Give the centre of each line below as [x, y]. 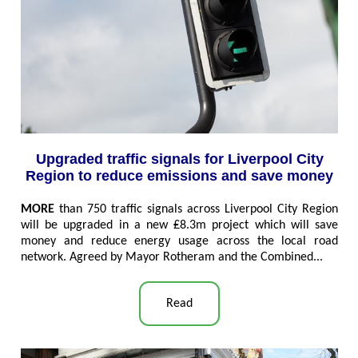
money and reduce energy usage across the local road [179, 242]
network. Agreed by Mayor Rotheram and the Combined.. [170, 258]
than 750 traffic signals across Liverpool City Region [196, 210]
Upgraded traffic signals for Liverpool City [179, 159]
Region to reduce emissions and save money [179, 175]
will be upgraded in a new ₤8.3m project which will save [179, 226]
